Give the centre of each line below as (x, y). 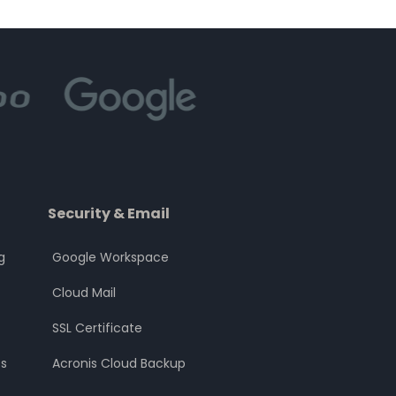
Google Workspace (111, 257)
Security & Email (109, 213)
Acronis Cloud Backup (119, 363)
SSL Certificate (98, 328)
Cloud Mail (84, 293)
